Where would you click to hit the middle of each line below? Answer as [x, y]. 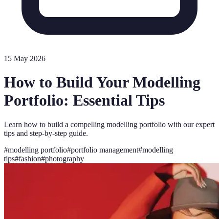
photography [65, 158]
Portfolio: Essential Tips [84, 100]
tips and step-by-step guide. [46, 133]
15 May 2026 [25, 58]
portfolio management [105, 150]
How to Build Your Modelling [102, 82]
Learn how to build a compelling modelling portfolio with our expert [109, 124]
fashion [30, 158]
